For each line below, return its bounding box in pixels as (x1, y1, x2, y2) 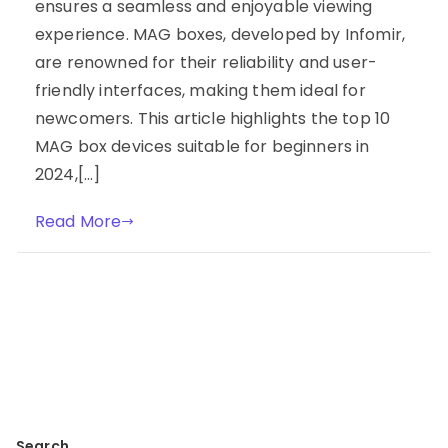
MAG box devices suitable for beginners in (35, 134, 370, 158)
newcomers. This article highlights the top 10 (35, 106, 391, 130)
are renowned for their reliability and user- (35, 50, 378, 74)
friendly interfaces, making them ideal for (35, 78, 366, 102)
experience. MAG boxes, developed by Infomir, (35, 22, 406, 46)
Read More (35, 209, 122, 233)
